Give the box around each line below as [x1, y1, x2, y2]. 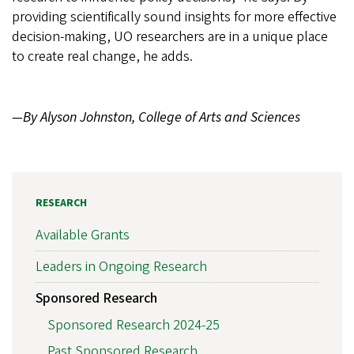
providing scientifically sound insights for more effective [12, 6, 337, 27]
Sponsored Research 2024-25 [47, 314, 220, 335]
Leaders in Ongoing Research [36, 257, 207, 277]
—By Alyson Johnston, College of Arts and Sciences [12, 107, 300, 127]
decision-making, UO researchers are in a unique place [12, 26, 328, 47]
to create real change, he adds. [12, 46, 193, 66]
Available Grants [36, 225, 130, 246]
